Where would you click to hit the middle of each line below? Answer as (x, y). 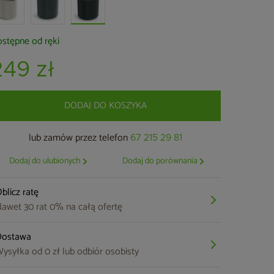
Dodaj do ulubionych (45, 161)
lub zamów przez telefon (80, 138)
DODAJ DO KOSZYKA (106, 106)
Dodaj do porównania (160, 161)
